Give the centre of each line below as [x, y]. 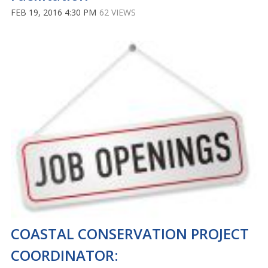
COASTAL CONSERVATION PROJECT [130, 233]
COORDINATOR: [64, 255]
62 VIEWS [118, 13]
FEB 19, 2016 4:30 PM [54, 13]
